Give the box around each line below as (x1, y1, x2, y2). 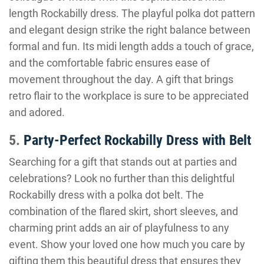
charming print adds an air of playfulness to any (9, 222, 229, 234)
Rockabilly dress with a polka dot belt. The (9, 189, 204, 201)
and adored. (9, 106, 65, 118)
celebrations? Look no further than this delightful (9, 172, 235, 184)
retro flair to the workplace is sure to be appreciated (9, 90, 249, 102)
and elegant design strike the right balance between (9, 24, 250, 36)
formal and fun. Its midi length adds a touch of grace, (9, 40, 254, 52)
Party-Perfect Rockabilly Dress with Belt (24, 132, 251, 148)
